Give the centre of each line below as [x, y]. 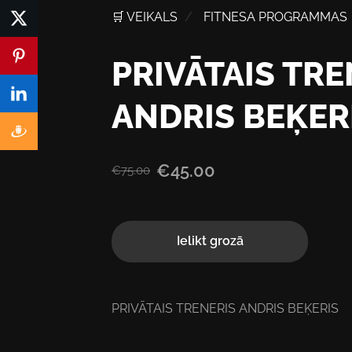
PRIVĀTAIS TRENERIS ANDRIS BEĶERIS [225, 308]
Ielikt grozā [210, 241]
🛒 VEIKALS [145, 16]
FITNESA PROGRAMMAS [275, 16]
